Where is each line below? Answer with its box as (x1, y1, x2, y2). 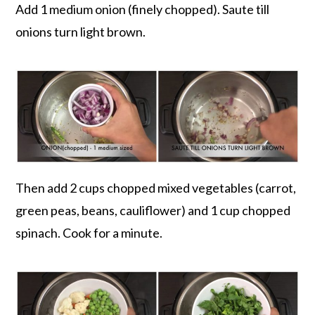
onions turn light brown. (15, 24, 146, 40)
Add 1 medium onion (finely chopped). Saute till (15, 1, 270, 18)
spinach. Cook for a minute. (15, 224, 163, 240)
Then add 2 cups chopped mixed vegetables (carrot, (15, 179, 297, 195)
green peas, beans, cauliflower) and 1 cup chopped (15, 202, 291, 218)
